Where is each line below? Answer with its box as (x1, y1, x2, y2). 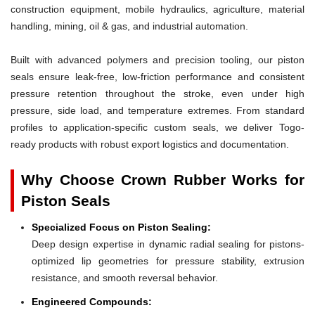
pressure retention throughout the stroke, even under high (11, 87, 304, 99)
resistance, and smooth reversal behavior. (32, 271, 218, 283)
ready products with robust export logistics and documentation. (11, 138, 289, 150)
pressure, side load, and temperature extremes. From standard (11, 104, 304, 116)
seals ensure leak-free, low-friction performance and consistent (11, 70, 304, 82)
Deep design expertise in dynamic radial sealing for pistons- (32, 238, 304, 250)
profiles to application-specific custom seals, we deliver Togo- (11, 121, 304, 133)
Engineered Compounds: (32, 295, 152, 307)
